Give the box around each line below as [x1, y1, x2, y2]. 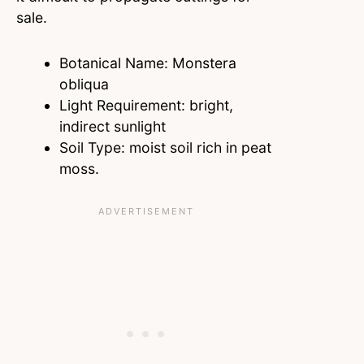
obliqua [58, 76, 109, 93]
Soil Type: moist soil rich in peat [58, 139, 271, 157]
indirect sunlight [58, 118, 170, 136]
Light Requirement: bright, [58, 97, 233, 115]
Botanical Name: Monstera [58, 54, 236, 72]
